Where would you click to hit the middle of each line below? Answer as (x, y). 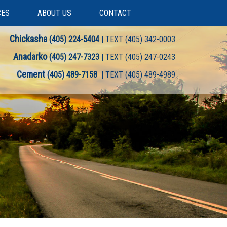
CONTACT (115, 13)
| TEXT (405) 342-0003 (137, 39)
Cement (31, 74)
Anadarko (30, 56)
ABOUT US (54, 13)
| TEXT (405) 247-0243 (137, 57)
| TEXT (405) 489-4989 (136, 75)
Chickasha (28, 39)
